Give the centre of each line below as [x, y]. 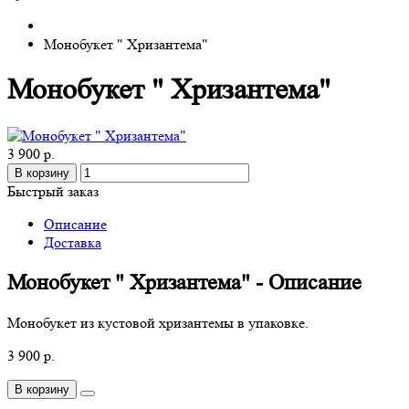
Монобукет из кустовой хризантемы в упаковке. [158, 322]
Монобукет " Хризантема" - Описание [184, 282]
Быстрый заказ [53, 191]
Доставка [73, 242]
